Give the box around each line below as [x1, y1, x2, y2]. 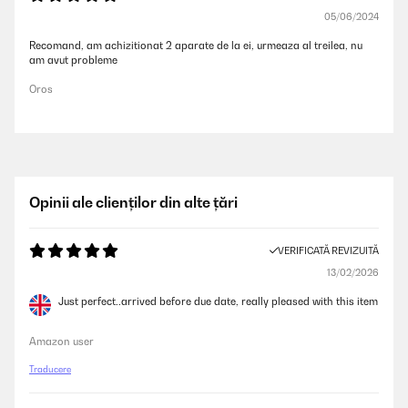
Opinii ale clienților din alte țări [29, 193, 238, 211]
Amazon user [29, 335, 94, 348]
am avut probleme [29, 54, 117, 66]
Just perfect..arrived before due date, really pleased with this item [58, 295, 378, 308]
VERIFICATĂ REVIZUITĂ [278, 245, 379, 256]
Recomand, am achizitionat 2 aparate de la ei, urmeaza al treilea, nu [29, 39, 362, 52]
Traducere [29, 364, 71, 374]
